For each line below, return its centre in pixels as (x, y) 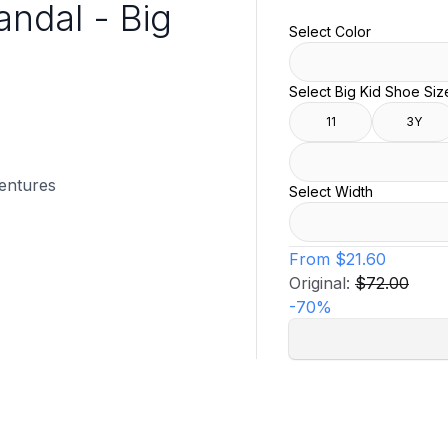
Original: (322, 283)
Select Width (331, 192)
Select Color (330, 32)
